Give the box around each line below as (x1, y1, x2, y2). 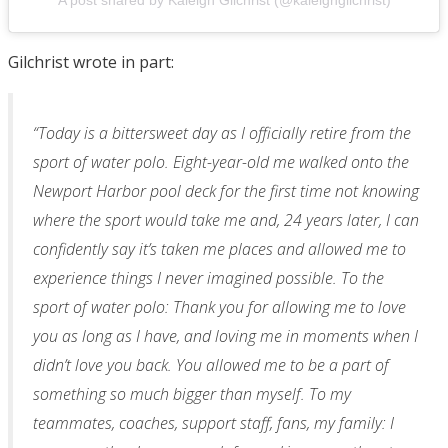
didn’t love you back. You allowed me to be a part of (33, 354, 389, 377)
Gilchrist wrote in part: (8, 51, 174, 74)
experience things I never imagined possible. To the (33, 267, 384, 290)
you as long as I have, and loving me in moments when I (33, 325, 418, 348)
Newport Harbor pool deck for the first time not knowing (33, 180, 419, 203)
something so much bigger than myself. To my (33, 383, 351, 406)
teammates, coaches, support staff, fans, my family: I (33, 412, 394, 435)
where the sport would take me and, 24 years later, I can (33, 209, 419, 232)
